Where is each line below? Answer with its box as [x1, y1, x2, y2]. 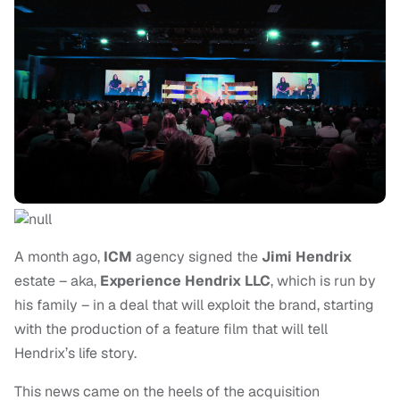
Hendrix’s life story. [14, 344, 140, 363]
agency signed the [132, 247, 262, 267]
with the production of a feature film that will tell [14, 320, 328, 339]
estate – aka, [14, 271, 100, 291]
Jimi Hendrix [262, 247, 352, 267]
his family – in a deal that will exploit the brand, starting [14, 296, 374, 315]
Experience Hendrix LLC [100, 271, 271, 291]
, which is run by [271, 271, 376, 291]
